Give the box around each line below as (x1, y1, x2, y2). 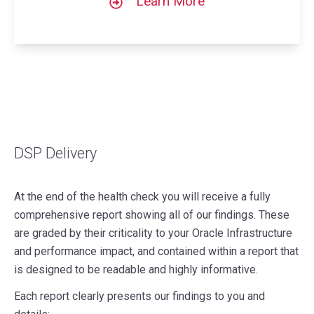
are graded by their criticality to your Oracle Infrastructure (14, 226, 292, 240)
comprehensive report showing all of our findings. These (14, 207, 289, 221)
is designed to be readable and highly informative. (14, 262, 258, 276)
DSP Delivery (14, 144, 97, 162)
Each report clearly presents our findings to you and (14, 289, 265, 303)
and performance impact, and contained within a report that (14, 244, 299, 258)
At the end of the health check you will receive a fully (14, 189, 271, 203)
